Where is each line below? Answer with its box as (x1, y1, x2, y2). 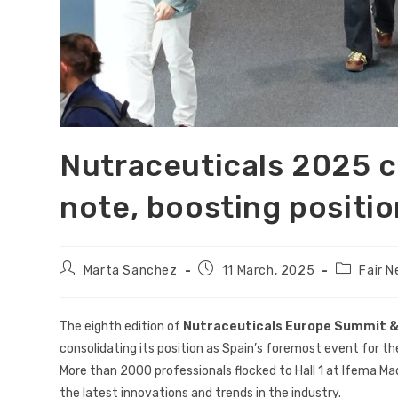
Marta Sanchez (83, 263, 178, 279)
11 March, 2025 (221, 263, 315, 279)
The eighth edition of (60, 319, 184, 335)
